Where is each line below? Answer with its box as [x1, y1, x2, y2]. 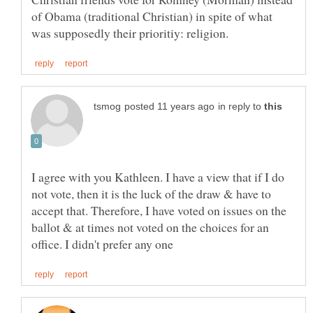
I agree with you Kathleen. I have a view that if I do [31, 168, 284, 185]
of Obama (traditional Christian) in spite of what [31, 7, 272, 24]
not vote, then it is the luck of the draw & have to [31, 184, 271, 202]
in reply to [218, 101, 264, 112]
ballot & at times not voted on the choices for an [31, 218, 269, 235]
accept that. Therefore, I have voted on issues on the [31, 201, 286, 219]
